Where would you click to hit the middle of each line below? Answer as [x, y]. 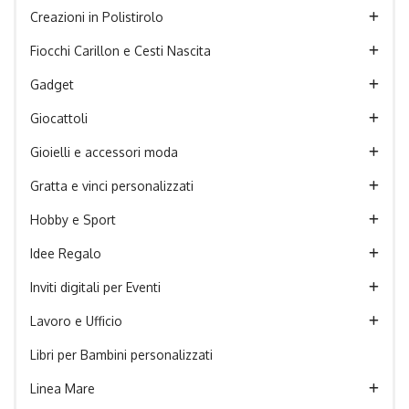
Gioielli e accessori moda [104, 152]
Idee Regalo [66, 253]
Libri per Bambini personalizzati [121, 354]
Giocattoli [59, 118]
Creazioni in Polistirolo [97, 16]
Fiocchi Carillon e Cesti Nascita [121, 50]
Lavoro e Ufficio [76, 320]
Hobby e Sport [73, 219]
